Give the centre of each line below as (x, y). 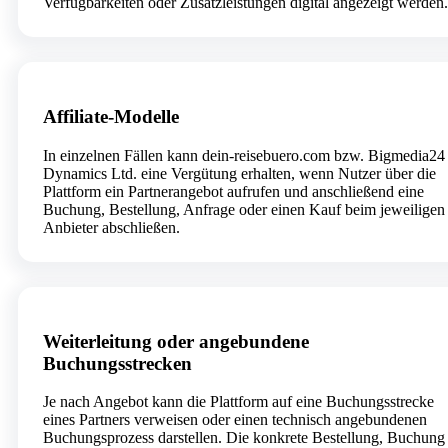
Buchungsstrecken (117, 363)
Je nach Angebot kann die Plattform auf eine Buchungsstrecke (238, 402)
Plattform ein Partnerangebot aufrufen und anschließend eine (233, 191)
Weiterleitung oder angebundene (176, 341)
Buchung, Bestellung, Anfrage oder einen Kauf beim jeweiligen (244, 209)
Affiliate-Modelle (111, 117)
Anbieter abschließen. (111, 227)
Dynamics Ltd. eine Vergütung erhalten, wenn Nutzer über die (239, 173)
